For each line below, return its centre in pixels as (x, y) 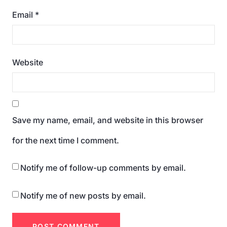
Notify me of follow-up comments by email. (103, 168)
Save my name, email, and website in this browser (108, 120)
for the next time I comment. (66, 141)
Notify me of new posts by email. (83, 195)
